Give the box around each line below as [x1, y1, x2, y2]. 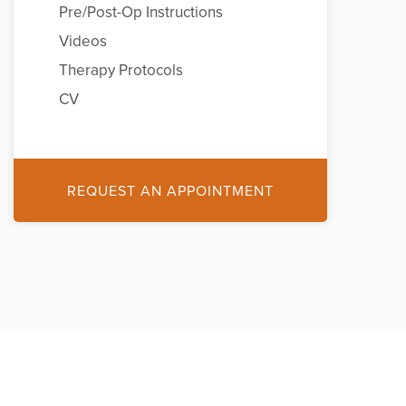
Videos [59, 30, 107, 53]
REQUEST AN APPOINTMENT [67, 180, 275, 201]
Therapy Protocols [59, 59, 183, 82]
